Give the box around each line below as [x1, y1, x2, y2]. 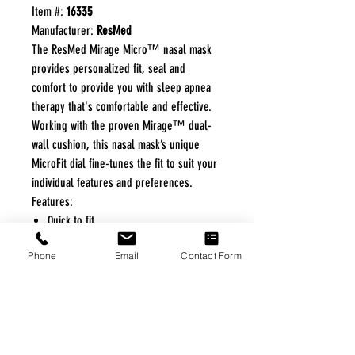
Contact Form [181, 249, 242, 261]
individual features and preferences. [32, 174, 193, 190]
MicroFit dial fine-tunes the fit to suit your [32, 155, 217, 171]
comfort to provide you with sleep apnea [32, 79, 211, 95]
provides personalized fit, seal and [32, 60, 185, 76]
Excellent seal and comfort [48, 269, 166, 285]
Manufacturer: [32, 22, 97, 38]
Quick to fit [48, 212, 94, 228]
